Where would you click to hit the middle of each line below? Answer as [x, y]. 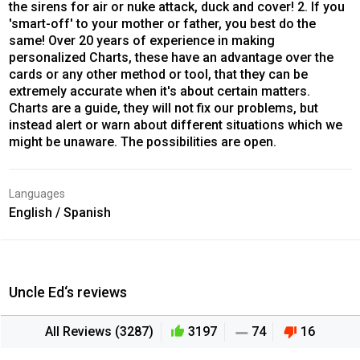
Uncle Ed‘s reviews [67, 292]
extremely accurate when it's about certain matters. [159, 92]
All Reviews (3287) [100, 332]
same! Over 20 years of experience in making [141, 41]
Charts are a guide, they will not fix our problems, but [163, 108]
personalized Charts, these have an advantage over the [171, 58]
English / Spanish [59, 213]
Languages [37, 194]
